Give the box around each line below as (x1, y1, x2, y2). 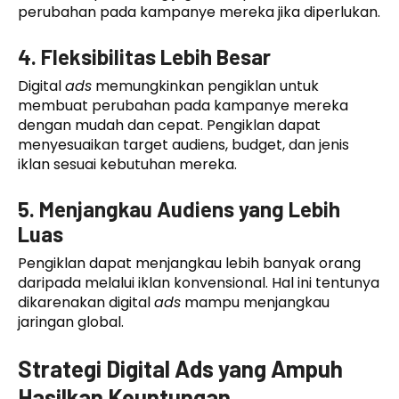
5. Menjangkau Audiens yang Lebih (18, 195, 340, 222)
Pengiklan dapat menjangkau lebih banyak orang (18, 252, 361, 273)
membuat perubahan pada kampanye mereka (18, 94, 348, 116)
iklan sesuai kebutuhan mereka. (18, 153, 237, 175)
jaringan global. (18, 311, 124, 332)
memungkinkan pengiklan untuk (92, 75, 319, 96)
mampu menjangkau (181, 291, 330, 313)
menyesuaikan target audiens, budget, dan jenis (18, 134, 349, 155)
